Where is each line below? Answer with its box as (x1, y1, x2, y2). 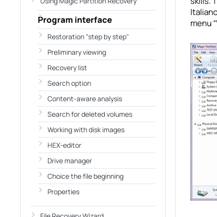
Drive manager (47, 156, 92, 165)
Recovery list (47, 63, 87, 72)
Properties (47, 187, 79, 196)
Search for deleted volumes (47, 109, 132, 119)
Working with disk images (47, 125, 124, 134)
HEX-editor (47, 140, 81, 150)
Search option (47, 78, 91, 88)
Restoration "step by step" (47, 32, 129, 41)
